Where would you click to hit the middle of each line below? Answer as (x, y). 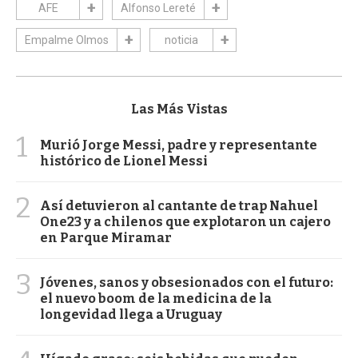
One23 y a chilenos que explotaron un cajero (185, 221)
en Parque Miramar (106, 237)
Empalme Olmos (67, 40)
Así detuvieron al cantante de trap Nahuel (179, 205)
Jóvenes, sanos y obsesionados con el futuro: (187, 282)
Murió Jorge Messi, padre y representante (179, 145)
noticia (181, 40)
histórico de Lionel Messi (124, 161)
